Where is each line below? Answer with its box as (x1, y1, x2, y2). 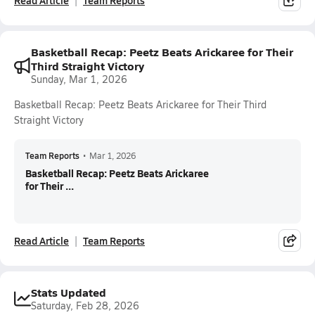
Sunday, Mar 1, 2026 (31, 72, 127, 86)
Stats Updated (31, 284, 106, 300)
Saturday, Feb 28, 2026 (31, 299, 139, 312)
